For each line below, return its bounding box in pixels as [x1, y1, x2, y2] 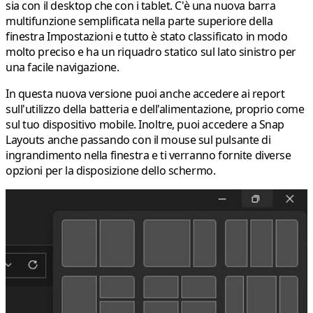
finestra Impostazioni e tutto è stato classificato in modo [6, 28, 288, 44]
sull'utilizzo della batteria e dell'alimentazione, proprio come [6, 101, 305, 117]
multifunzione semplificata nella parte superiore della [6, 13, 273, 29]
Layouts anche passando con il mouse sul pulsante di [6, 131, 271, 147]
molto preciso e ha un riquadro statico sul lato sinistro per [6, 43, 296, 59]
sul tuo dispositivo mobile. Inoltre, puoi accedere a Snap [6, 116, 285, 132]
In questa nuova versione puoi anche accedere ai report [6, 85, 285, 101]
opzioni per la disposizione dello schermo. [6, 162, 216, 178]
